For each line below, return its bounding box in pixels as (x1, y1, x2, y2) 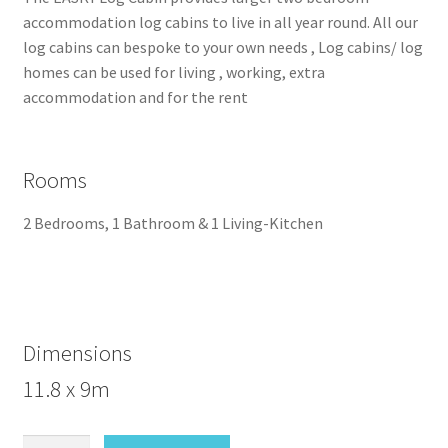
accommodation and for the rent (22, 87, 248, 108)
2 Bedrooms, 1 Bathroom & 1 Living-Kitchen (22, 212, 323, 233)
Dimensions (22, 339, 132, 368)
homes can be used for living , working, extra (22, 62, 325, 83)
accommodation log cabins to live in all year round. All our (22, 12, 418, 33)
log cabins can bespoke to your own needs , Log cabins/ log (22, 37, 423, 58)
